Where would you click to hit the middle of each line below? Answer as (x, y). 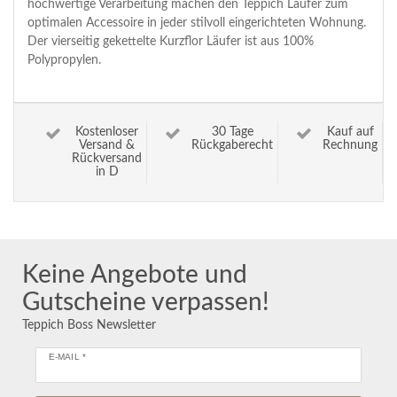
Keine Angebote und (135, 275)
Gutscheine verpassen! (146, 303)
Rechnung (350, 146)
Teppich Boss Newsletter (89, 326)
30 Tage (232, 132)
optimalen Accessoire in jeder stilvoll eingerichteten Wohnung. (197, 23)
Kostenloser (107, 132)
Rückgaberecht (232, 146)
